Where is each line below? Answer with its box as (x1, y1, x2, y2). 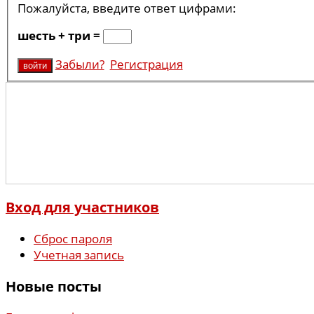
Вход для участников (6, 198, 159, 217)
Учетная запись (34, 247, 124, 264)
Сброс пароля (34, 231, 112, 247)
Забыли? (55, 56, 104, 73)
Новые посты (6, 276, 102, 296)
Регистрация (109, 56, 183, 73)
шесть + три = (17, 27, 103, 44)
